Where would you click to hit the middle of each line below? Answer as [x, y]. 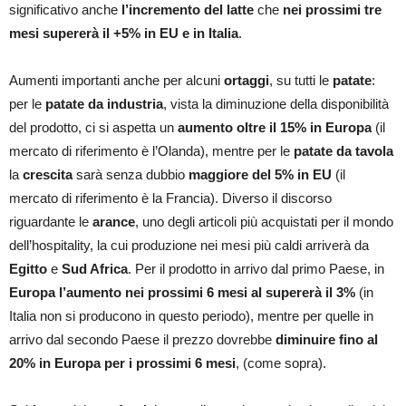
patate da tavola [343, 151]
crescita [48, 175]
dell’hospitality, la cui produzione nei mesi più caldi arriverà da [189, 246]
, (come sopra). [281, 363]
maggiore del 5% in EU [260, 175]
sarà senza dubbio [130, 175]
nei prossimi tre [332, 10]
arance [114, 222]
